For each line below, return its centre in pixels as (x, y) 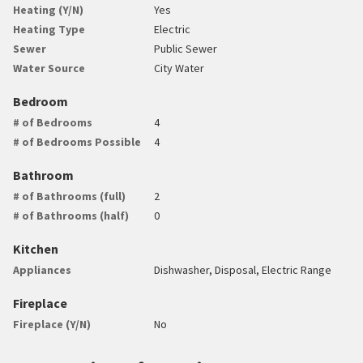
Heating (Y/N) (48, 9)
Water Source (49, 68)
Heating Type (49, 29)
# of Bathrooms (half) (71, 215)
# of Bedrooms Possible (77, 141)
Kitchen (36, 248)
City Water (179, 68)
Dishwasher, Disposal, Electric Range (243, 269)
